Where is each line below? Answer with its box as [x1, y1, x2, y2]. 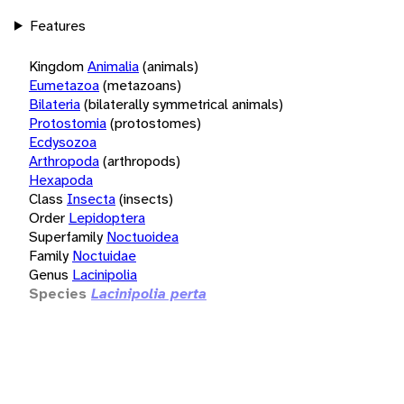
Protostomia [29, 113, 106, 133]
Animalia [87, 56, 139, 76]
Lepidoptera [69, 207, 145, 227]
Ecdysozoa [29, 132, 96, 151]
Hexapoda [29, 170, 93, 189]
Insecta [67, 188, 115, 208]
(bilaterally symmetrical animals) [84, 94, 283, 114]
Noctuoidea [106, 226, 179, 246]
